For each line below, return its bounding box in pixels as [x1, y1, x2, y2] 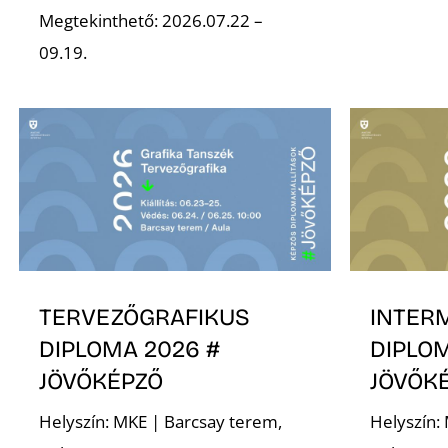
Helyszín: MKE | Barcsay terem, [39, 410, 283, 434]
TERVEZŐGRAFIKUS [39, 302, 251, 331]
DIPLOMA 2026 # [39, 334, 221, 363]
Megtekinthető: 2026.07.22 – [39, 9, 264, 33]
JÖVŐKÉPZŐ [39, 366, 164, 395]
